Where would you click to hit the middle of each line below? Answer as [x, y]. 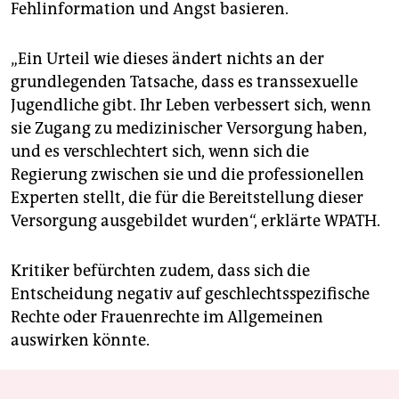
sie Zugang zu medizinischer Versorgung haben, [189, 129]
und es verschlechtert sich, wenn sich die [160, 152]
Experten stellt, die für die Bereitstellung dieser [187, 198]
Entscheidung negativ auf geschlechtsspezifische [190, 294]
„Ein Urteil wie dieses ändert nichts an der [167, 59]
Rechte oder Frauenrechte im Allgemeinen [167, 318]
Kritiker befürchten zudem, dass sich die [160, 271]
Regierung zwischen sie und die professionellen [187, 175]
